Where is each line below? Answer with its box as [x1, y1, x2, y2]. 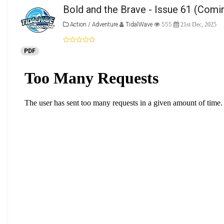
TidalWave [125, 21, 154, 28]
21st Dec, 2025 [179, 21, 216, 27]
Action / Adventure [68, 21, 118, 28]
